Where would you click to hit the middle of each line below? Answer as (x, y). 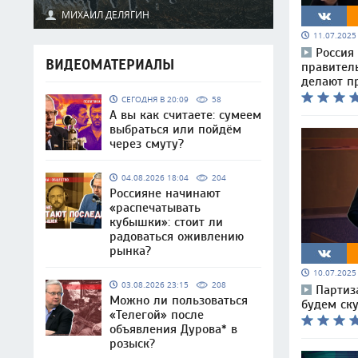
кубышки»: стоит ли (166, 222)
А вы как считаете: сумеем (185, 115)
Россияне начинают (165, 193)
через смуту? (147, 144)
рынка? (130, 251)
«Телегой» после (157, 315)
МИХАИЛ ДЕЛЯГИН (105, 14)
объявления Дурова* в (173, 329)
